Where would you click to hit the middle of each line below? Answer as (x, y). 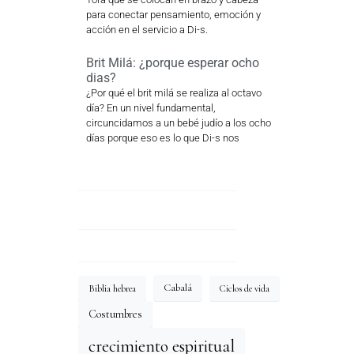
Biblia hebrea (112, 288)
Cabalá (177, 288)
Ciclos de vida (244, 288)
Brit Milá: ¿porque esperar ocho (172, 63)
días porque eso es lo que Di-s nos (162, 138)
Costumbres (115, 314)
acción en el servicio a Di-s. (147, 30)
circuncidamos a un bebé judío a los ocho (178, 123)
